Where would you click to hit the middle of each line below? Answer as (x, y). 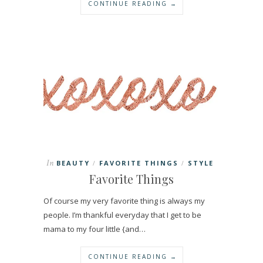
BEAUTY (73, 163)
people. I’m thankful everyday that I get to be (122, 215)
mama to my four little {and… (95, 229)
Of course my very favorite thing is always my (124, 200)
